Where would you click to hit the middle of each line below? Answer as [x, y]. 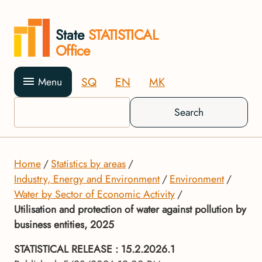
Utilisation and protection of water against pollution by [130, 209]
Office [73, 51]
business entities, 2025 [64, 225]
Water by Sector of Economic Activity [94, 194]
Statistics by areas [88, 164]
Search [189, 112]
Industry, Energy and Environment [87, 179]
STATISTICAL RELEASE [65, 249]
